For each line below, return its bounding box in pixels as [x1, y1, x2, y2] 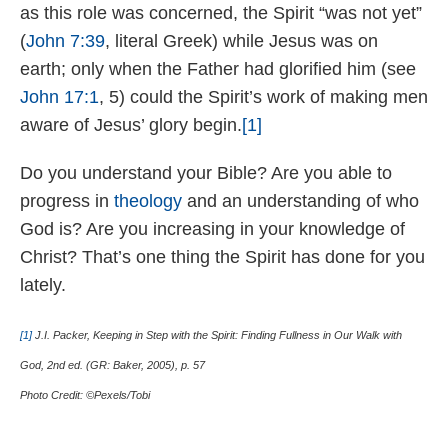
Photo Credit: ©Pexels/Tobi [20, 389, 150, 402]
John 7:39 [26, 31, 105, 52]
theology [114, 191, 182, 212]
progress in [20, 191, 114, 212]
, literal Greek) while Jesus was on [105, 31, 378, 52]
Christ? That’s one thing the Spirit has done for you [20, 247, 425, 268]
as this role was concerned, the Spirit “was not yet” [20, 3, 422, 24]
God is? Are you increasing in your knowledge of [20, 219, 405, 240]
